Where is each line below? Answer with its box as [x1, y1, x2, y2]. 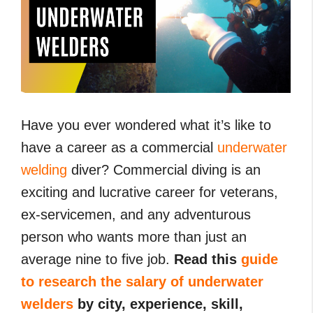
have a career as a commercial [21, 140, 217, 156]
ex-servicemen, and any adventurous [21, 207, 251, 223]
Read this [174, 252, 241, 268]
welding [21, 162, 67, 178]
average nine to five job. [21, 252, 174, 268]
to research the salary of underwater [21, 274, 263, 290]
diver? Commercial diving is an [67, 162, 261, 178]
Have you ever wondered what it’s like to [21, 117, 271, 133]
